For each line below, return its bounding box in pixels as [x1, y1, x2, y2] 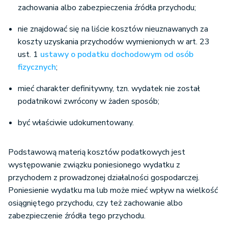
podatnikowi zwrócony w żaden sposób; [18, 96, 159, 107]
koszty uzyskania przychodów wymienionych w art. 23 [18, 36, 210, 48]
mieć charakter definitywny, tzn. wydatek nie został [18, 83, 200, 95]
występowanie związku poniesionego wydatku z [8, 159, 180, 171]
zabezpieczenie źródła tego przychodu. [8, 210, 146, 222]
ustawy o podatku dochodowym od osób [40, 49, 193, 61]
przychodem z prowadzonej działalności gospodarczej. [8, 172, 199, 184]
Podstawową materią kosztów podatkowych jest [8, 147, 185, 158]
